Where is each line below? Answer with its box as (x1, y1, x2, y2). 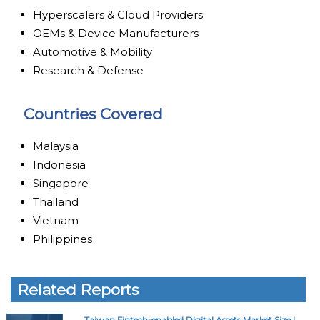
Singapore (33, 176, 89, 190)
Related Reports (18, 280, 139, 299)
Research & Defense (33, 63, 144, 77)
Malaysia (33, 139, 79, 153)
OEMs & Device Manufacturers (33, 26, 199, 40)
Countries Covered (23, 104, 163, 123)
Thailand (33, 194, 79, 209)
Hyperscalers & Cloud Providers (33, 7, 204, 21)
